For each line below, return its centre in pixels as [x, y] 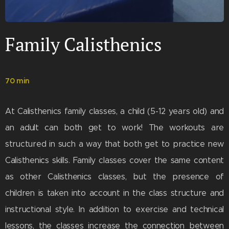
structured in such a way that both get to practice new [114, 144]
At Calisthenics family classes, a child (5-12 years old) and [114, 111]
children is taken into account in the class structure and [114, 193]
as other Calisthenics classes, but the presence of [114, 177]
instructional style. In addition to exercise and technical [114, 210]
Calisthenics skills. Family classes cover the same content [114, 161]
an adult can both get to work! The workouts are [114, 128]
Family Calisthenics [84, 44]
